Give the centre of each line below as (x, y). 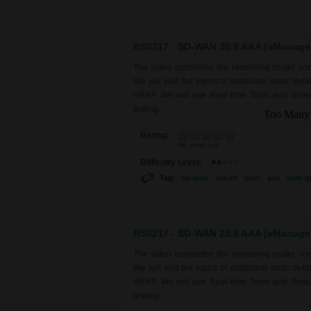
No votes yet (198, 144)
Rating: (155, 135)
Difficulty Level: (172, 162)
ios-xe (226, 177)
